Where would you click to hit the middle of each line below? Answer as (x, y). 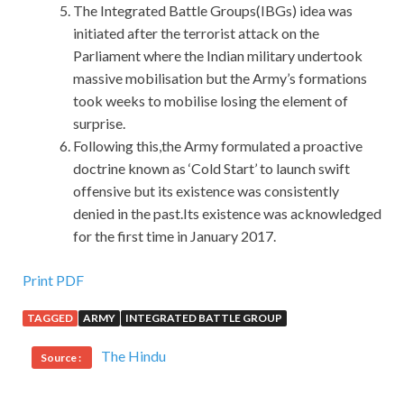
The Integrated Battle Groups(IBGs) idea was (213, 11)
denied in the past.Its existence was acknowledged (227, 214)
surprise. (99, 124)
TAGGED (50, 318)
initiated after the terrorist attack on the (196, 33)
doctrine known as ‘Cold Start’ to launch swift (211, 169)
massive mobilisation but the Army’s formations (220, 78)
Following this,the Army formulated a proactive (218, 146)
